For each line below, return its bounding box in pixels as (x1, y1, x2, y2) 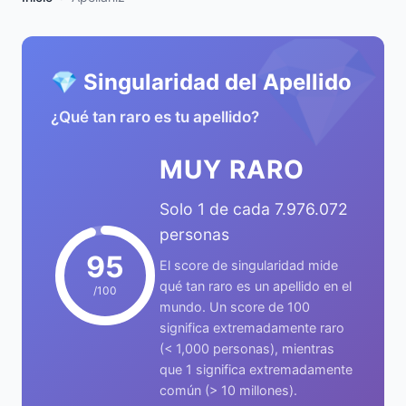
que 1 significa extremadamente (159, 362, 353, 377)
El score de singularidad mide (159, 257, 338, 273)
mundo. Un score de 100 (159, 299, 310, 314)
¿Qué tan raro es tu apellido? (51, 108, 259, 126)
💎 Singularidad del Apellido (51, 69, 352, 95)
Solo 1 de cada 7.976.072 (159, 199, 348, 218)
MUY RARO (159, 154, 304, 185)
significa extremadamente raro (159, 320, 344, 335)
